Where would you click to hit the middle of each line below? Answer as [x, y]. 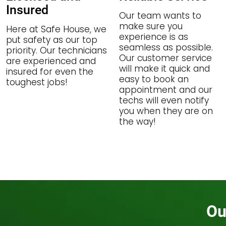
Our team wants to [160, 16]
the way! [137, 122]
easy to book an [154, 79]
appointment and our [165, 90]
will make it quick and [164, 69]
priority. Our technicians [56, 50]
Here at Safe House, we [56, 29]
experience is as [153, 37]
